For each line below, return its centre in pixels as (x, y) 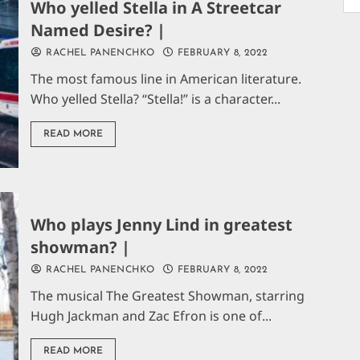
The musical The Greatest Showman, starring (168, 295)
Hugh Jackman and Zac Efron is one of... (151, 315)
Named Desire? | (98, 30)
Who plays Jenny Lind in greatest (162, 224)
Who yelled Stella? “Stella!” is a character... (156, 98)
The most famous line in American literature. (166, 78)
